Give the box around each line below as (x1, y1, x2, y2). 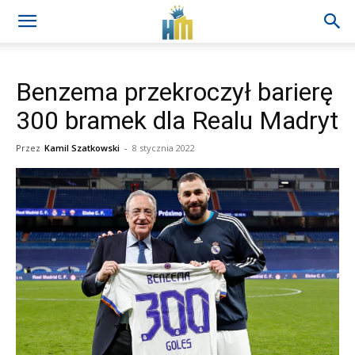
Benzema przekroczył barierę (16, 77, 333, 107)
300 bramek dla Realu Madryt (16, 105, 338, 136)
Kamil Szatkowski (44, 142, 120, 154)
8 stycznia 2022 (132, 142, 195, 154)
